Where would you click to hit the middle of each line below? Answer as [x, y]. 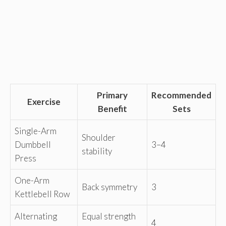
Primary [112, 95]
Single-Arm [36, 131]
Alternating [36, 216]
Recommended [181, 95]
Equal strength [109, 216]
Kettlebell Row [42, 194]
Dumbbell [33, 145]
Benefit [112, 109]
